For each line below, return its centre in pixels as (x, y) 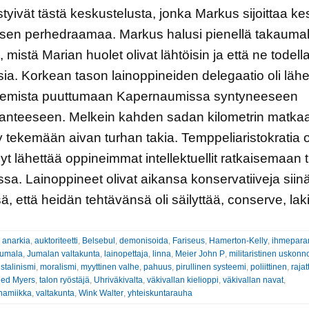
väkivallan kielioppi (182, 280)
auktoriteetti (56, 240)
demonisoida (143, 240)
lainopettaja (126, 253)
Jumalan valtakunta (63, 253)
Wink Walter (101, 293)
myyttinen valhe (110, 267)
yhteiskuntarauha (160, 293)
